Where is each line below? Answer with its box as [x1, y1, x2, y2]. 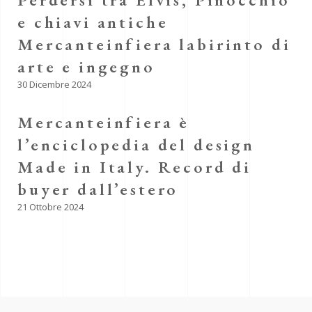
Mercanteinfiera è [17, 111, 190, 133]
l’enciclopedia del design [17, 134, 255, 155]
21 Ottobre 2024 [17, 201, 84, 213]
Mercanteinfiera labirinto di [17, 33, 291, 55]
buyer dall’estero [17, 178, 179, 200]
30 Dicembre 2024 [17, 78, 91, 91]
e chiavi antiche [17, 11, 169, 33]
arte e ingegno [17, 56, 155, 77]
